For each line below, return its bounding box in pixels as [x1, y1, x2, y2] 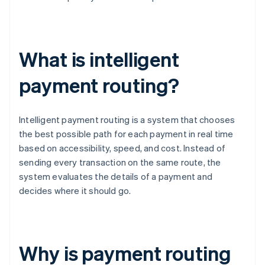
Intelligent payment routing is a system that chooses [19, 114, 235, 126]
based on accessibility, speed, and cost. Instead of [19, 142, 226, 154]
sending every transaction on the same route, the [19, 156, 221, 169]
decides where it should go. [19, 185, 131, 197]
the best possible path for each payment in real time [19, 128, 234, 140]
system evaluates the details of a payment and [19, 170, 213, 183]
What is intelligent [19, 46, 180, 72]
